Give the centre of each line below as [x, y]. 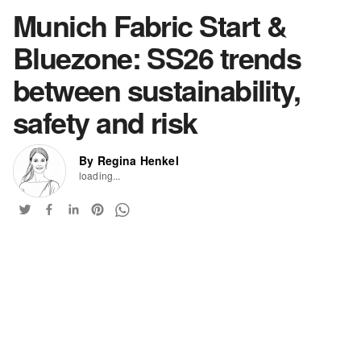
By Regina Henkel [129, 160]
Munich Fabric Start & [150, 25]
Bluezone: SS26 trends [157, 57]
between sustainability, [157, 89]
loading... [100, 175]
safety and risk [105, 122]
